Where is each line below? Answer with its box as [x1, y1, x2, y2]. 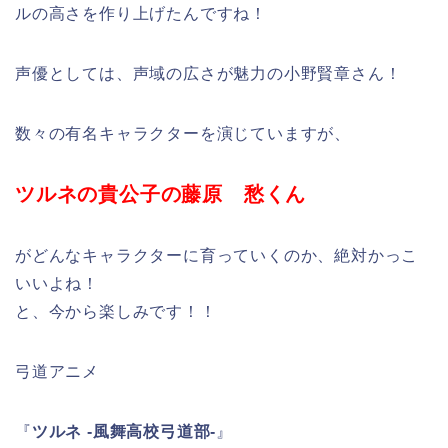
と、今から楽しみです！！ [15, 303, 217, 321]
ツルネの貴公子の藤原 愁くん [15, 183, 307, 206]
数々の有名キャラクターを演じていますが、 [15, 125, 351, 143]
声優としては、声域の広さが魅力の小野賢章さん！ [15, 65, 402, 83]
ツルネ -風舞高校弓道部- [31, 423, 217, 441]
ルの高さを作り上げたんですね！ [15, 5, 267, 23]
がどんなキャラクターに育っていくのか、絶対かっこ [15, 247, 419, 265]
